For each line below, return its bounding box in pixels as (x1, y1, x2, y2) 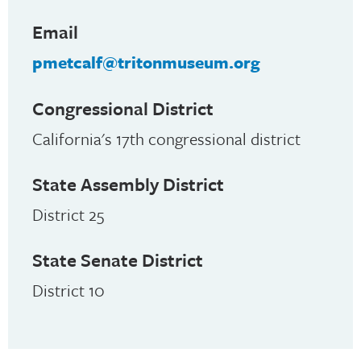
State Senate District (32, 247, 203, 274)
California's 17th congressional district (32, 127, 301, 151)
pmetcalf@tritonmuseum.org (32, 50, 260, 75)
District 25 (32, 202, 104, 227)
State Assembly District (32, 171, 224, 198)
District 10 (32, 278, 105, 303)
